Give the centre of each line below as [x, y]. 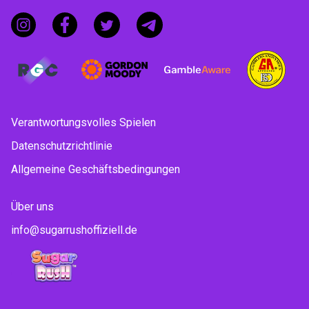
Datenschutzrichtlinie [62, 146]
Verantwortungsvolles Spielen [83, 122]
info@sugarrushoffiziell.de [74, 230]
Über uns [32, 207]
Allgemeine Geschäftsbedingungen [96, 169]
